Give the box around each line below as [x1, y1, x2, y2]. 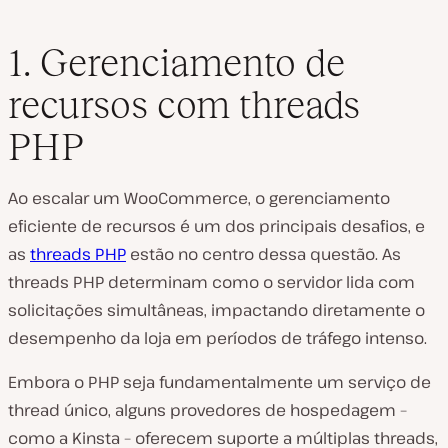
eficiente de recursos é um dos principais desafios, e [8, 215, 425, 237]
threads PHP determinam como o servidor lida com [8, 271, 415, 293]
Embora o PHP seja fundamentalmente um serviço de [8, 371, 431, 393]
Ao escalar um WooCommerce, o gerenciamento [8, 187, 390, 209]
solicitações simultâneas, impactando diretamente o [8, 299, 425, 321]
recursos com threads [8, 83, 360, 126]
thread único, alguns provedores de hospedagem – [8, 399, 407, 421]
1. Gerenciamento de [8, 41, 345, 84]
